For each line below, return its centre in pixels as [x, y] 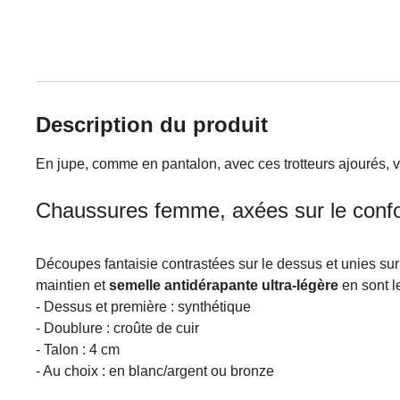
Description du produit [152, 125]
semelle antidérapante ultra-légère [225, 285]
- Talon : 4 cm [78, 350]
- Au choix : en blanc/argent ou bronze [155, 371]
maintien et [72, 285]
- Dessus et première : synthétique [143, 307]
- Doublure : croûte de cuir [117, 328]
